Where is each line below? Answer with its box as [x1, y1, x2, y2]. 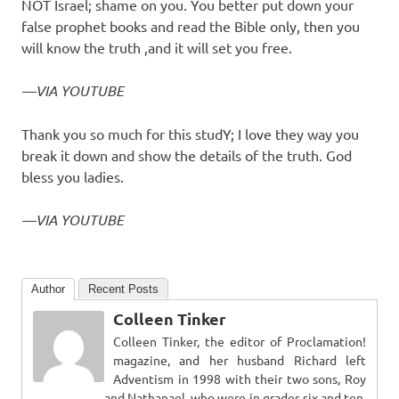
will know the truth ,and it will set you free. [21, 38, 292, 57]
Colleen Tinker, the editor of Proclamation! [113, 333, 366, 350]
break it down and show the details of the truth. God [21, 146, 352, 165]
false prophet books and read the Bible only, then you [21, 17, 360, 36]
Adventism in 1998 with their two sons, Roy [113, 370, 366, 387]
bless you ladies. [21, 167, 124, 186]
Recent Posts [88, 282, 159, 297]
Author [31, 282, 65, 297]
